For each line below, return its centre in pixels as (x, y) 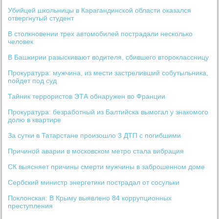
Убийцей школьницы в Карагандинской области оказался (100, 11)
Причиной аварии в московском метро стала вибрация (96, 151)
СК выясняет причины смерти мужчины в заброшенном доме (107, 167)
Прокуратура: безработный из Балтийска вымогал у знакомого (108, 112)
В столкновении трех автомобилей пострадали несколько (100, 34)
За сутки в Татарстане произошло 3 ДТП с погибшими (95, 136)
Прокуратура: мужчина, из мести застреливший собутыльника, (108, 73)
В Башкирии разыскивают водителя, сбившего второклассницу (109, 57)
